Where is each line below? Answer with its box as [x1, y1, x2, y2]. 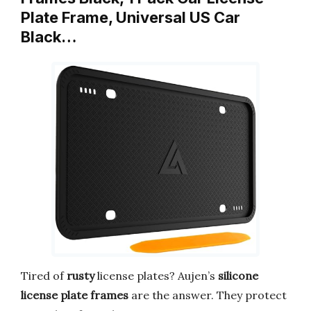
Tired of [21, 268, 67, 283]
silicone [218, 268, 258, 283]
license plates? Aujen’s [94, 268, 218, 283]
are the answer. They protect [128, 287, 287, 302]
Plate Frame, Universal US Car [21, 8, 240, 26]
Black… [21, 28, 77, 46]
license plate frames [21, 287, 128, 302]
